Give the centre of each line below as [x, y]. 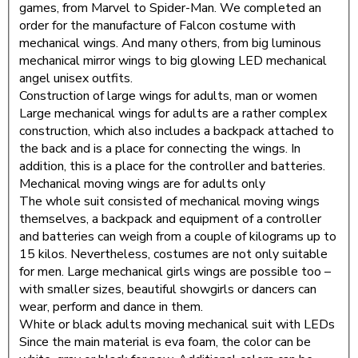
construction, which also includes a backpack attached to [177, 131]
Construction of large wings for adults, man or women [168, 96]
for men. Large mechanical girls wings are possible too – [175, 272]
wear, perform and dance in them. [111, 307]
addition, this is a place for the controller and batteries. [172, 167]
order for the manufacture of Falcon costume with [157, 26]
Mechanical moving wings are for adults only [142, 184]
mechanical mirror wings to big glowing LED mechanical [173, 61]
